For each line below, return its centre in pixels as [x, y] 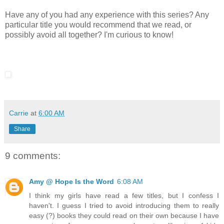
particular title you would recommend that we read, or [98, 24]
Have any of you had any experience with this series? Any [107, 14]
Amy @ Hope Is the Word [71, 182]
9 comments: [33, 155]
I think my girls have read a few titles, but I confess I [124, 196]
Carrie [19, 113]
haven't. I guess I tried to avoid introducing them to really [124, 206]
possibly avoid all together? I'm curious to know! [89, 34]
